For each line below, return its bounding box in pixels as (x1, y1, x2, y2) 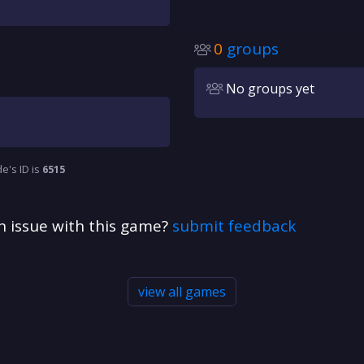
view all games (138, 283, 226, 301)
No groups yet (223, 80, 314, 97)
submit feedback (171, 215, 296, 236)
